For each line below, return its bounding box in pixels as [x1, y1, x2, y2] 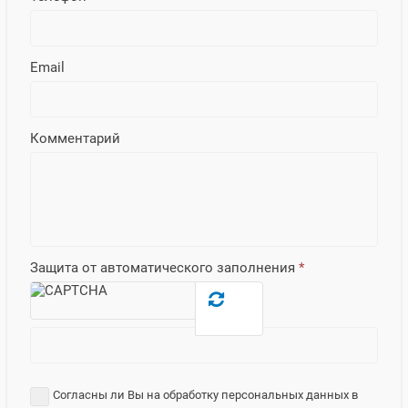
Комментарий [30, 129, 120, 147]
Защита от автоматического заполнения [30, 259, 299, 276]
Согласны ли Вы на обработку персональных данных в [53, 387, 358, 402]
